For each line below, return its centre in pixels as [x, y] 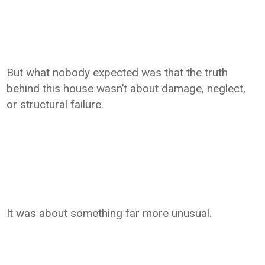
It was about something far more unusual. [109, 213]
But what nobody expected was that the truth [117, 72]
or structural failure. [55, 104]
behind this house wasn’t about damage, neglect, [126, 88]
